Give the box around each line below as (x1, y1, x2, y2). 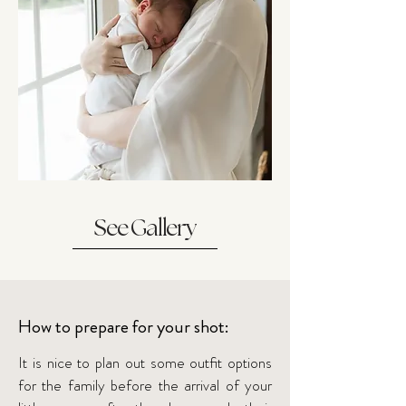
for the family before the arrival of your (18, 374, 272, 396)
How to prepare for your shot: (18, 314, 229, 340)
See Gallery (93, 217, 197, 241)
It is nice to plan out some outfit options (18, 352, 272, 373)
